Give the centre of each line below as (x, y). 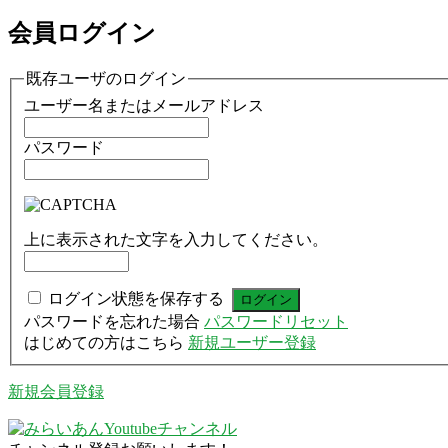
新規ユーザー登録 (252, 342)
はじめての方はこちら (106, 342)
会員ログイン (82, 33)
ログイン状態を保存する (136, 298)
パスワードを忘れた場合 (114, 321)
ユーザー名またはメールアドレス (144, 105)
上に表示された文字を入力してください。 (176, 239)
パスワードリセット (276, 321)
